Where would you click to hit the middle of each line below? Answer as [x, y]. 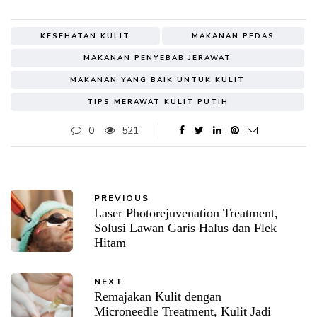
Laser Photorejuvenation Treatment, [186, 213]
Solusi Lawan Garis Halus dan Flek [185, 228]
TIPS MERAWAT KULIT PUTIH [157, 102]
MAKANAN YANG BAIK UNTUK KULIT [157, 80]
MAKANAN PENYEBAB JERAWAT [157, 58]
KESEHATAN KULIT [85, 36]
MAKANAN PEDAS [233, 36]
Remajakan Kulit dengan [158, 297]
